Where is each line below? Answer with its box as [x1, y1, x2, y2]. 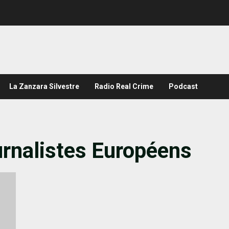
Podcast [169, 82, 198, 90]
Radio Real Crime [95, 82, 153, 90]
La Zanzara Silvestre [9, 82, 79, 90]
